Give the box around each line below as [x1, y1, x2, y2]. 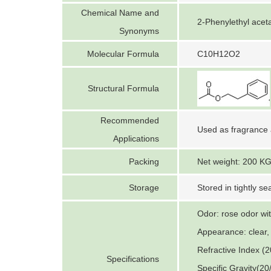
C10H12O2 [197, 49, 240, 59]
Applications [113, 134, 159, 143]
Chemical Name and [81, 8, 159, 18]
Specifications [106, 254, 159, 264]
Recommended [100, 116, 159, 125]
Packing [129, 157, 159, 166]
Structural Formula [88, 83, 159, 93]
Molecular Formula [87, 49, 159, 59]
